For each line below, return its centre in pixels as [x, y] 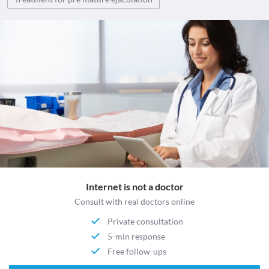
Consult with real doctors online [134, 202]
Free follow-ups [137, 251]
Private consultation [146, 221]
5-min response [137, 236]
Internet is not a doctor [134, 187]
